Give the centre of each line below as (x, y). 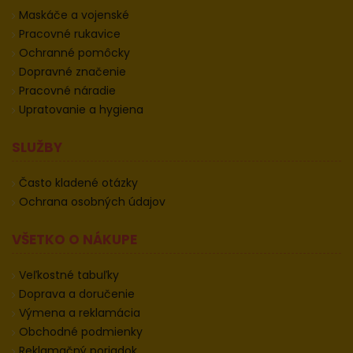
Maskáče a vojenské (74, 15)
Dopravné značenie (72, 72)
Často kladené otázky (78, 183)
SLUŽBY (37, 148)
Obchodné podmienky (81, 332)
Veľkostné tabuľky (69, 275)
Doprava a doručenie (77, 294)
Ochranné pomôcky (74, 53)
